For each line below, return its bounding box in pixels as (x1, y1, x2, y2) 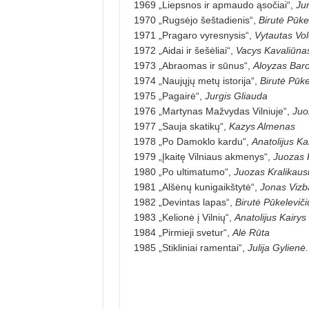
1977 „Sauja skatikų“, (133, 120, 229, 132)
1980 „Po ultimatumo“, (133, 166, 234, 177)
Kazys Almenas (228, 120, 295, 132)
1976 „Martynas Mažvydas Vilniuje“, (133, 105, 292, 117)
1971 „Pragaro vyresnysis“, (133, 29, 255, 41)
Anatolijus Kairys (234, 211, 306, 223)
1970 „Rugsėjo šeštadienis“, (133, 14, 259, 26)
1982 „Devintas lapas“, (133, 196, 235, 208)
